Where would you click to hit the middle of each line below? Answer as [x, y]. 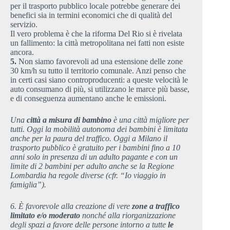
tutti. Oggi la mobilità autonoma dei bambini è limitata [99, 129]
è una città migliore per [150, 120]
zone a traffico [156, 206]
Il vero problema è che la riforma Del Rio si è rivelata [96, 33]
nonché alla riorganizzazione [129, 215]
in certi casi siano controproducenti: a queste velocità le [99, 80]
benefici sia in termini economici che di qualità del [91, 15]
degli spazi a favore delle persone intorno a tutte [89, 224]
